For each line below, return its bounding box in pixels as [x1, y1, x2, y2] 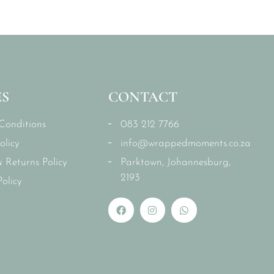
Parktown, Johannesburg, [120, 157, 231, 168]
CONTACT [108, 87, 177, 106]
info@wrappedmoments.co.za [120, 138, 251, 149]
